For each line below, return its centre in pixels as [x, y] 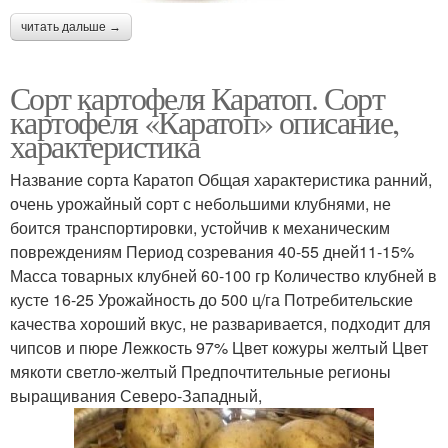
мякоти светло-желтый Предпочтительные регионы [200, 371]
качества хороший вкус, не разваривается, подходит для [220, 323]
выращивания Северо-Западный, [136, 395]
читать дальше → [71, 26]
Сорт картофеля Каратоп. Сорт [197, 97]
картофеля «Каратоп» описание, [204, 121]
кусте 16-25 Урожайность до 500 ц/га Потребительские [211, 299]
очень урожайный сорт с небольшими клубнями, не [200, 203]
